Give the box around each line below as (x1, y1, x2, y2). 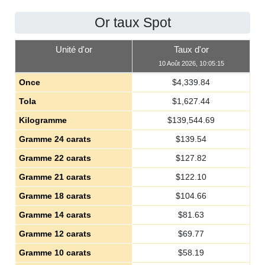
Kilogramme (18, 115, 67, 125)
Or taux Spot (94, 15, 171, 30)
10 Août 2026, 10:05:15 (158, 60, 224, 67)
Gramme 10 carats (18, 248, 91, 257)
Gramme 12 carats (18, 229, 91, 238)
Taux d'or (173, 44, 209, 54)
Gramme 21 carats (18, 172, 91, 182)
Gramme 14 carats (18, 210, 91, 219)
